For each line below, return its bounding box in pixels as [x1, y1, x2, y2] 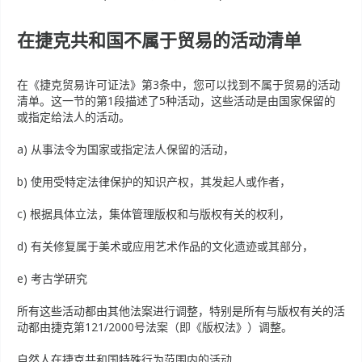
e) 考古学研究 [17, 271, 87, 286]
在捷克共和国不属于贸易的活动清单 [17, 27, 301, 52]
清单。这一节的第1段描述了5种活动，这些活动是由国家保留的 [17, 93, 335, 108]
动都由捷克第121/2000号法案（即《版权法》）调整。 [17, 319, 293, 335]
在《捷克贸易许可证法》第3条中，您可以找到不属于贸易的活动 [17, 77, 340, 92]
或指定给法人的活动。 [17, 109, 130, 124]
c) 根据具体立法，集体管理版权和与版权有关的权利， [17, 206, 290, 221]
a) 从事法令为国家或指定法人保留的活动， [17, 141, 234, 157]
